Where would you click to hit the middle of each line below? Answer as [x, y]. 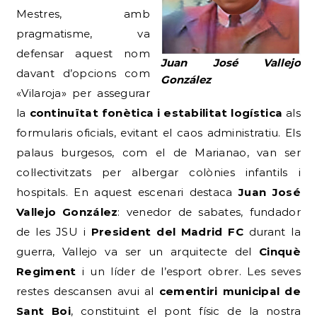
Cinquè [280, 251]
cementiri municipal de [230, 291]
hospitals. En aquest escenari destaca [128, 192]
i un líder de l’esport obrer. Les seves [188, 271]
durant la [272, 231]
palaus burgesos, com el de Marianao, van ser [158, 152]
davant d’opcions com [83, 73]
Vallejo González [67, 212]
